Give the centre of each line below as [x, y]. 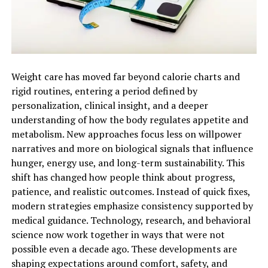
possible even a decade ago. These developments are [124, 249]
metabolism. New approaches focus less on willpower [126, 134]
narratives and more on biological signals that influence [132, 148]
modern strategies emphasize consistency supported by [132, 205]
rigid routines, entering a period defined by [104, 91]
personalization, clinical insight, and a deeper [109, 105]
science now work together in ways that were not [118, 234]
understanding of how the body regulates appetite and [130, 119]
